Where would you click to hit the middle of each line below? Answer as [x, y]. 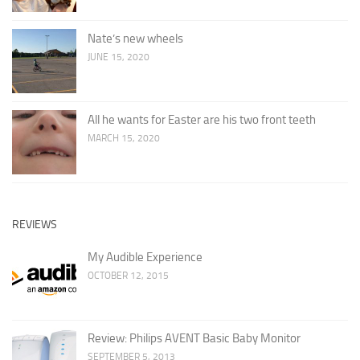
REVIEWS [35, 224]
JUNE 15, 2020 [119, 57]
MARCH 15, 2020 [124, 138]
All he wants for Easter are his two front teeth [202, 119]
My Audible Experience [145, 257]
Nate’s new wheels [135, 38]
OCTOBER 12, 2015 [128, 275]
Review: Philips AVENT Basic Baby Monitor [194, 338]
